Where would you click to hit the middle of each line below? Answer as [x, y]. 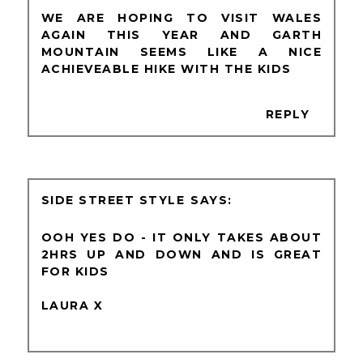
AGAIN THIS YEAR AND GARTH [181, 35]
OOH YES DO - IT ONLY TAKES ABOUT [181, 238]
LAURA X [72, 306]
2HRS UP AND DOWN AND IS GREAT [181, 255]
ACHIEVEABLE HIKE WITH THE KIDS [166, 69]
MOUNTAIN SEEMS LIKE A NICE [181, 52]
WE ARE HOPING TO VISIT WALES [181, 18]
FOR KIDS [75, 272]
